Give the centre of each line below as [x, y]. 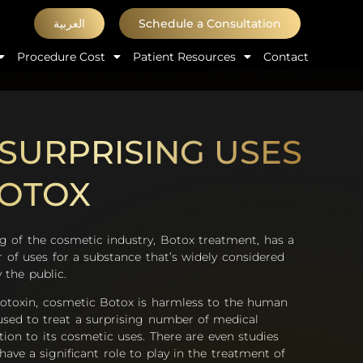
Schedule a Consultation [210, 23]
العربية [69, 23]
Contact [286, 57]
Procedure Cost [61, 57]
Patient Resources [184, 57]
